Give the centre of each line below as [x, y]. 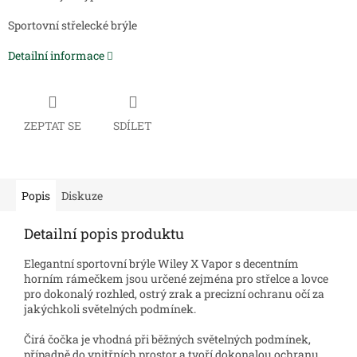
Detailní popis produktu [104, 233]
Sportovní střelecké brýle [73, 25]
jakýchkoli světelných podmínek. [110, 308]
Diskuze [82, 195]
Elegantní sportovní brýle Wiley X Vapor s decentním [161, 263]
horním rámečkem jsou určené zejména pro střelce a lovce [176, 278]
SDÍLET [133, 125]
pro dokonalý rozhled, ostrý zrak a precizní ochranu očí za [174, 293]
